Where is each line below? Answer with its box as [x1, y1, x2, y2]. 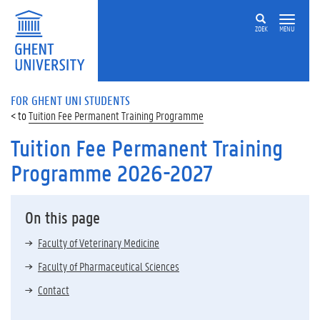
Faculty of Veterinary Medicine [38, 235, 159, 250]
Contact [38, 282, 69, 297]
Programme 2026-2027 [11, 159, 213, 188]
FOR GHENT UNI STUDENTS [11, 92, 130, 108]
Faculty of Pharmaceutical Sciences [38, 259, 179, 274]
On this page [25, 207, 100, 228]
